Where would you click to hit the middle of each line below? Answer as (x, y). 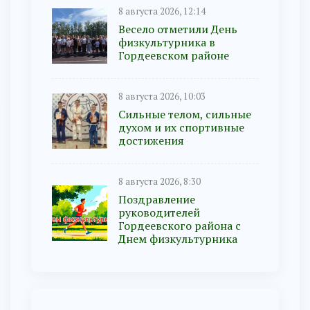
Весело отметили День (178, 29)
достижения (151, 141)
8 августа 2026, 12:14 (162, 12)
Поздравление (157, 200)
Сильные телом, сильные (185, 115)
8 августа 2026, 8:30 (159, 182)
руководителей (159, 213)
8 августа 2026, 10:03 (162, 97)
